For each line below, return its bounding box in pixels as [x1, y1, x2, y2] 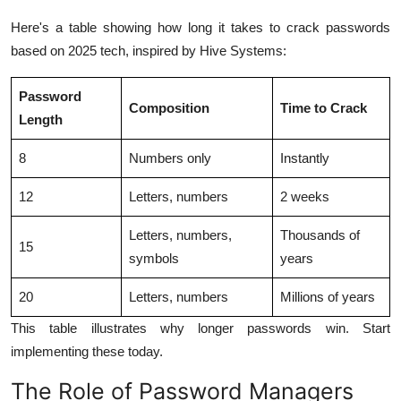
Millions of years [280, 288, 375, 304]
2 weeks [280, 188, 329, 204]
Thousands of [280, 226, 360, 243]
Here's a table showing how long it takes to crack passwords [11, 19, 390, 35]
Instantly [280, 149, 329, 166]
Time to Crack [280, 99, 367, 115]
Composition [129, 99, 209, 115]
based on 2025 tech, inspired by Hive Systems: [11, 42, 286, 58]
